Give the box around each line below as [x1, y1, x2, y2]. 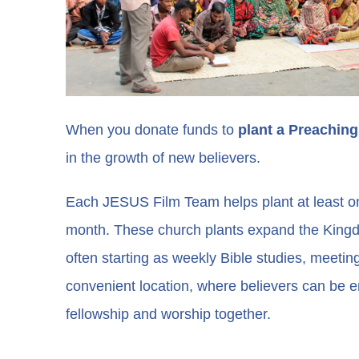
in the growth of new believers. [66, 149, 261, 166]
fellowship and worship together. [66, 305, 272, 322]
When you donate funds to [66, 121, 235, 138]
